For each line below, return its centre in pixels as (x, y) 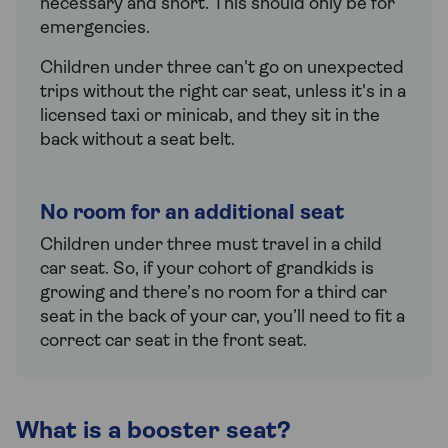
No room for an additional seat (192, 214)
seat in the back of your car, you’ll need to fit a (222, 318)
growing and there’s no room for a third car (213, 294)
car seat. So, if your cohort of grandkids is (207, 270)
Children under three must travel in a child (211, 246)
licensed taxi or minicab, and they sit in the (210, 117)
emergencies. (95, 29)
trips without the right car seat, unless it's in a (223, 93)
